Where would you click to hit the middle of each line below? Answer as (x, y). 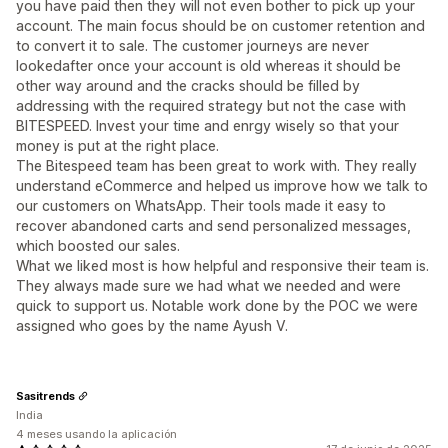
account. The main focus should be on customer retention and (220, 25)
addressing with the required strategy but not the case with (211, 105)
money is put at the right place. (117, 145)
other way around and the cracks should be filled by (188, 85)
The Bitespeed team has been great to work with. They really (216, 165)
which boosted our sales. (98, 245)
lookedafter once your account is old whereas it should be (208, 65)
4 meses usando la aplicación (96, 434)
